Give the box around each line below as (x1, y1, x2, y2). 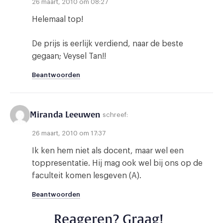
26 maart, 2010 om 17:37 (32, 129, 106, 136)
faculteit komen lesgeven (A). (32, 171, 141, 180)
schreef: (103, 111, 128, 118)
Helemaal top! (32, 15, 83, 23)
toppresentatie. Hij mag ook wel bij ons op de (32, 159, 203, 167)
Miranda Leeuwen (30, 109, 101, 120)
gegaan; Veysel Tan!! (32, 52, 106, 60)
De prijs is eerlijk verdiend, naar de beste (32, 39, 183, 48)
